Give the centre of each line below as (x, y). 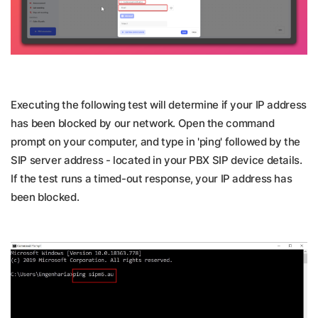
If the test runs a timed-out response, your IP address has (152, 179)
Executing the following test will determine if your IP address (159, 105)
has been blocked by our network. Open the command (143, 124)
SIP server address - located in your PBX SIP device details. (157, 160)
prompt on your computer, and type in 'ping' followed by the (155, 142)
